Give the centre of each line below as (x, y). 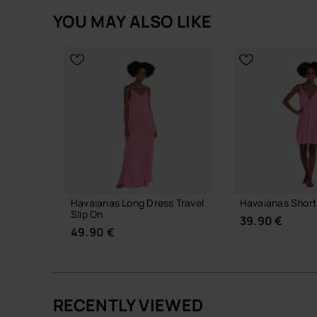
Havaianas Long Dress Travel (138, 202)
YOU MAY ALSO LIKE (133, 21)
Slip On (87, 214)
